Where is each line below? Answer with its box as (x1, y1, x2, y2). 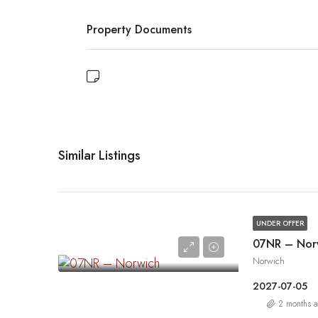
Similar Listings (58, 146, 141, 165)
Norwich (253, 254, 285, 268)
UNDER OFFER (256, 218, 304, 229)
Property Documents (87, 21, 192, 38)
